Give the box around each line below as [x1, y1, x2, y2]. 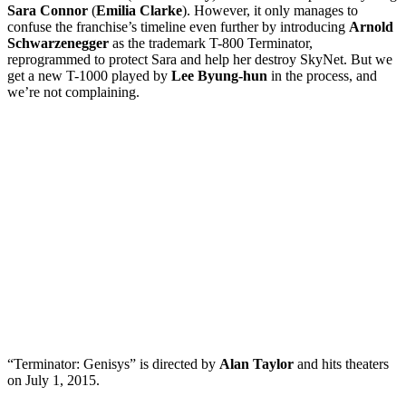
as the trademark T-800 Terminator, [112, 34, 313, 51]
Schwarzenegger [7, 34, 112, 51]
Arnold [349, 18, 393, 34]
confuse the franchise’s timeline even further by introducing [7, 18, 349, 34]
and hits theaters [297, 355, 389, 372]
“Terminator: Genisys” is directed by [7, 355, 219, 372]
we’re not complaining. [7, 83, 140, 100]
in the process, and [271, 67, 377, 83]
